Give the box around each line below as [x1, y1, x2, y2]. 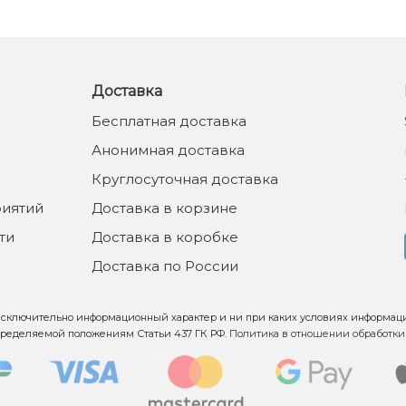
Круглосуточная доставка [92, 170, 279, 188]
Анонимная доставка [92, 141, 246, 159]
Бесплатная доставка [92, 112, 247, 130]
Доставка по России [92, 257, 239, 275]
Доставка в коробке [92, 228, 239, 246]
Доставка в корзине [92, 199, 238, 217]
